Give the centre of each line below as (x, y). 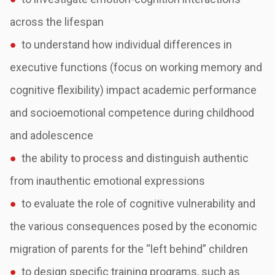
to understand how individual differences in (126, 45)
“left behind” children (197, 249)
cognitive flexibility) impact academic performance (133, 90)
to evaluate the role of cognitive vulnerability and (136, 203)
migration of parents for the (78, 249)
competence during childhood (181, 113)
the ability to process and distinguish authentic (134, 158)
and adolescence (52, 135)
